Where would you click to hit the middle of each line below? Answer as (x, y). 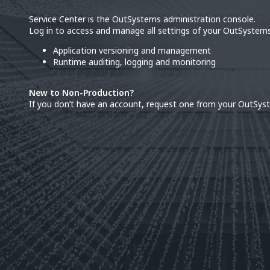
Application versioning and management (132, 50)
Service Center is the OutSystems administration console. (142, 19)
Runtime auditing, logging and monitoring (134, 62)
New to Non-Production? (81, 93)
